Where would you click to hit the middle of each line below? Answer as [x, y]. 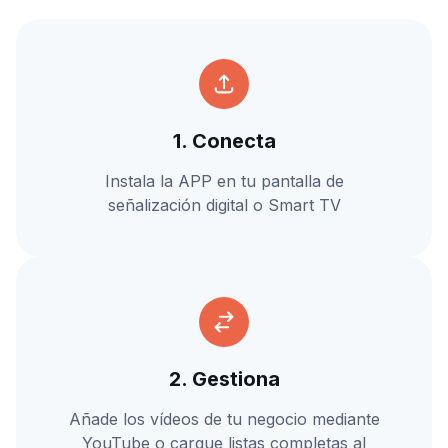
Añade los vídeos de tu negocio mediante [224, 418]
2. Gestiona [224, 378]
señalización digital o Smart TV [224, 204]
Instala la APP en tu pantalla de [224, 180]
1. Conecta [224, 140]
